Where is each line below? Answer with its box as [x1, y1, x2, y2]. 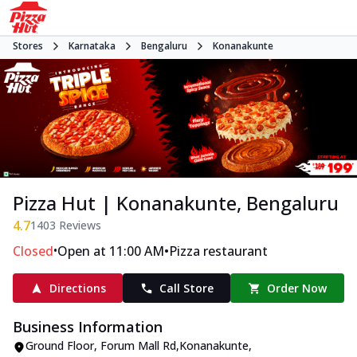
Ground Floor [25, 338, 94, 354]
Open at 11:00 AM [57, 242, 164, 261]
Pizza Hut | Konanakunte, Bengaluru [13, 190, 339, 217]
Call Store [159, 280, 214, 296]
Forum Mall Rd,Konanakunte [100, 338, 249, 354]
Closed [13, 242, 53, 261]
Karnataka [69, 39, 116, 53]
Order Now [267, 280, 328, 296]
